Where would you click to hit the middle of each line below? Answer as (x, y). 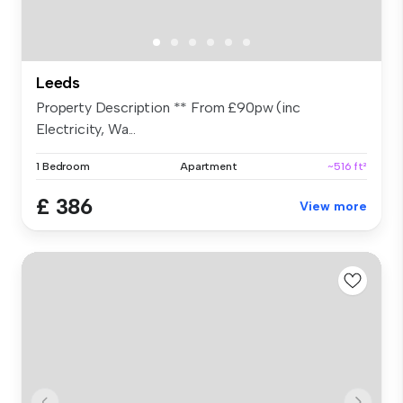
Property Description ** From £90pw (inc (168, 108)
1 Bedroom (63, 167)
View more (333, 207)
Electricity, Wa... (86, 130)
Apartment (208, 167)
